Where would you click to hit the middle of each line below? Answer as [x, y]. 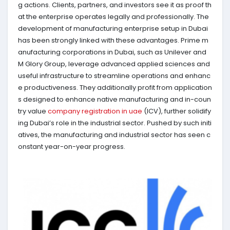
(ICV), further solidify [177, 111]
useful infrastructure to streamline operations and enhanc [114, 76]
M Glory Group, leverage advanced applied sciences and [114, 64]
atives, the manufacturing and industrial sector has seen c [114, 135]
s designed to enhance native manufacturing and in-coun [114, 99]
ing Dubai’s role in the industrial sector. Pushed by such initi [115, 123]
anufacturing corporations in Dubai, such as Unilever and [112, 52]
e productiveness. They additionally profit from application [115, 88]
